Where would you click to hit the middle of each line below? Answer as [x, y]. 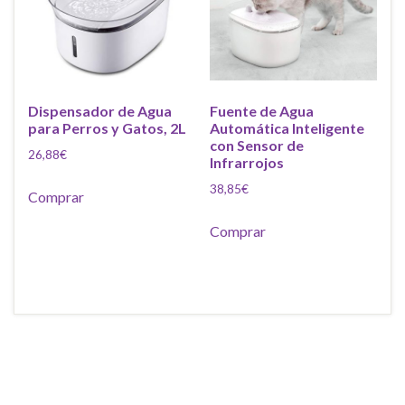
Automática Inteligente [287, 127]
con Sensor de [256, 145]
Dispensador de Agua [100, 110]
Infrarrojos [246, 162]
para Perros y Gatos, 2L [107, 127]
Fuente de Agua [261, 110]
